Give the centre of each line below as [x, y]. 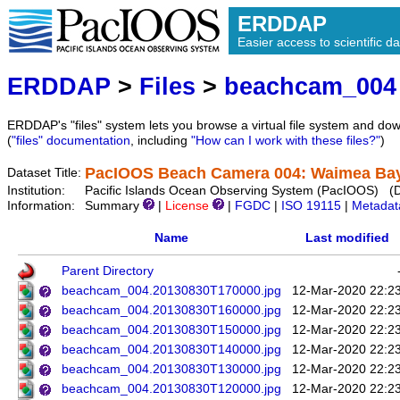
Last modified [347, 238]
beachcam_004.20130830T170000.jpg [171, 291]
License [187, 206]
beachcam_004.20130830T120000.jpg [171, 389]
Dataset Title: [46, 173]
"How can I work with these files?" [286, 141]
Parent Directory [108, 271]
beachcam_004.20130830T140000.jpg [171, 350]
